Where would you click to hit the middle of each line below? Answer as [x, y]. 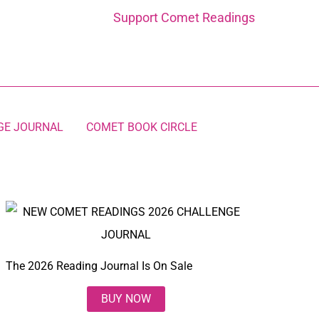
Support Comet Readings [184, 17]
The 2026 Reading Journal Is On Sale [99, 266]
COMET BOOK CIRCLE [142, 127]
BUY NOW [126, 299]
